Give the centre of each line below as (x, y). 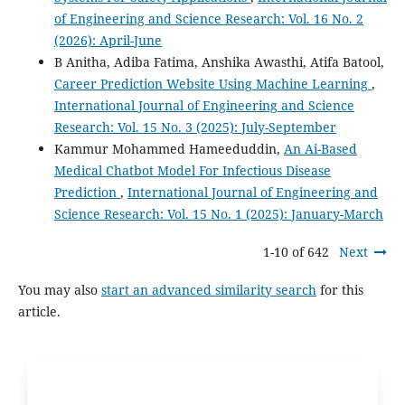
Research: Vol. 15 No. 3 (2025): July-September (195, 127)
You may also (59, 289)
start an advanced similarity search (208, 289)
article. (39, 311)
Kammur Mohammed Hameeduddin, (169, 148)
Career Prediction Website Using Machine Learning (212, 83)
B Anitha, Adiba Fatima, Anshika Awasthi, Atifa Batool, (219, 61)
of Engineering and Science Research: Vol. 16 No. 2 (208, 18)
